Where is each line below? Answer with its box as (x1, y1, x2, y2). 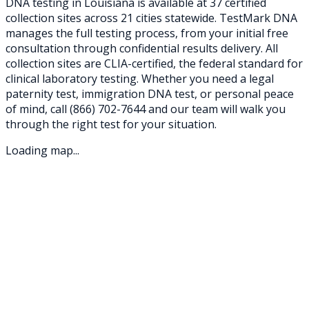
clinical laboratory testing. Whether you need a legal (6, 70, 274, 86)
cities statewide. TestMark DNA (133, 10, 297, 26)
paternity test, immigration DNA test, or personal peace (6, 86, 294, 101)
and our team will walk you (146, 101, 286, 117)
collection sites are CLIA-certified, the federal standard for (6, 55, 303, 71)
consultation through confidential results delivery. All (6, 40, 278, 56)
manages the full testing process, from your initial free (6, 25, 288, 41)
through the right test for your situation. (6, 116, 217, 132)
